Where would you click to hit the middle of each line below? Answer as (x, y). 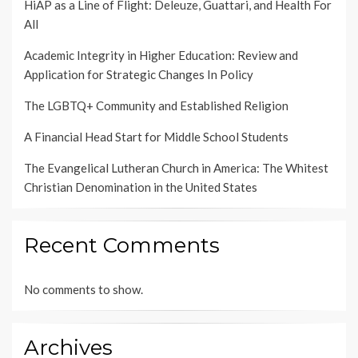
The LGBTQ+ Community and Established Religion (156, 106)
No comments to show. (84, 290)
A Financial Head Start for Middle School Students (156, 137)
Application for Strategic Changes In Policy (139, 75)
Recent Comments (122, 246)
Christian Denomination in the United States (141, 187)
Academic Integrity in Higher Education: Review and (161, 56)
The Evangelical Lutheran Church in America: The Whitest (176, 168)
